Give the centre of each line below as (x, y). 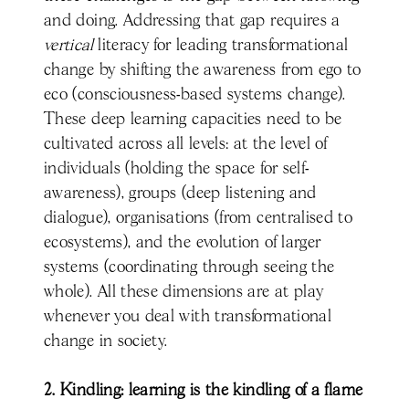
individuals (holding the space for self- (177, 169)
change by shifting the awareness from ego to (203, 71)
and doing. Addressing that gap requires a (192, 21)
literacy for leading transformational (220, 46)
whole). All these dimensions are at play (184, 293)
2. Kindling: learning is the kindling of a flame (204, 391)
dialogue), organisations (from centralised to (199, 219)
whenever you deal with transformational (188, 317)
